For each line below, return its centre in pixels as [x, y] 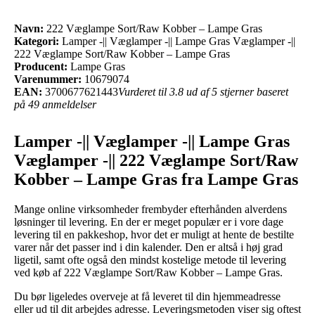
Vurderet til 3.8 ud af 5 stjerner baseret [203, 91]
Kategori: [37, 41]
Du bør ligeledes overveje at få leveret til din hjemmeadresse [147, 296]
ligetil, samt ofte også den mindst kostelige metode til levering [150, 259]
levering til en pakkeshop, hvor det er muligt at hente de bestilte [154, 234]
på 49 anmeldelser [55, 104]
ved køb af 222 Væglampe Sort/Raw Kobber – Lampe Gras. [148, 272]
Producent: [41, 66]
